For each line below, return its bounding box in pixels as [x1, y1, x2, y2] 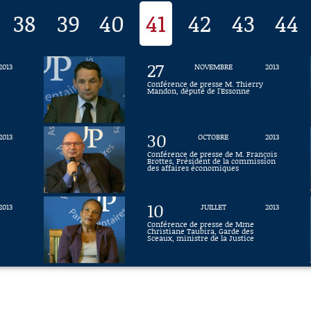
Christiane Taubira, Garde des [147, 226, 254, 237]
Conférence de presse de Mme [147, 219, 255, 230]
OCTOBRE [198, 131, 229, 142]
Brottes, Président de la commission [147, 155, 276, 167]
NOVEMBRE [194, 61, 233, 72]
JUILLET [200, 201, 226, 212]
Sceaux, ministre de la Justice [147, 233, 255, 244]
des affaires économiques [147, 162, 239, 174]
